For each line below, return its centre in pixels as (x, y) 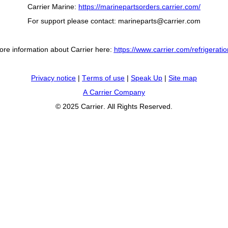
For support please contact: (73, 21)
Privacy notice (53, 78)
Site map (183, 78)
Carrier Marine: (53, 7)
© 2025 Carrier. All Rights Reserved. (114, 106)
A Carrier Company (114, 92)
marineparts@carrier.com (159, 21)
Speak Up (147, 78)
